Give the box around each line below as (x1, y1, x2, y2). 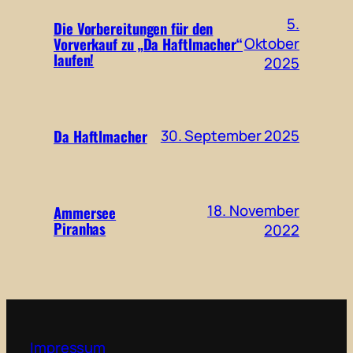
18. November (207, 199, 299, 221)
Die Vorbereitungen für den (54, 17, 214, 39)
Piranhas (54, 217, 106, 239)
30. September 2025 (160, 125, 299, 147)
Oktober (243, 33, 299, 54)
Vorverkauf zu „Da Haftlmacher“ (54, 32, 243, 54)
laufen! (54, 48, 95, 70)
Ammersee (54, 201, 117, 223)
